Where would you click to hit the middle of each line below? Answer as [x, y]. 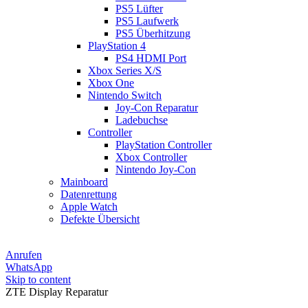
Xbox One [111, 83]
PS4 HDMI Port [151, 58]
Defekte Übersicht [100, 219]
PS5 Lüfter [139, 9]
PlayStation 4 [117, 46]
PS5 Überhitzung [153, 33]
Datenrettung [89, 194]
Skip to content [38, 279]
